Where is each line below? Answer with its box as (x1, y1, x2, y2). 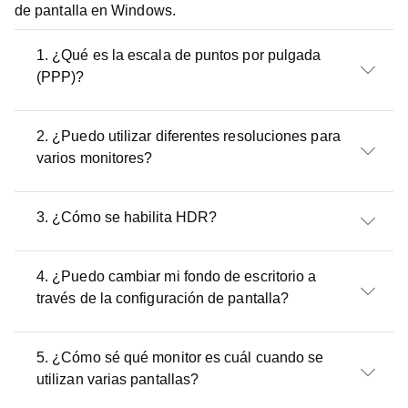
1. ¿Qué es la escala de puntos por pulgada (36, 47, 321, 63)
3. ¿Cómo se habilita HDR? (36, 209, 217, 225)
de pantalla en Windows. (15, 3, 176, 18)
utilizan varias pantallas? (36, 372, 199, 387)
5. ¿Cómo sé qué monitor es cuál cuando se (36, 350, 324, 365)
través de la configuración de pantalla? (36, 291, 290, 306)
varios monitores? (36, 150, 153, 166)
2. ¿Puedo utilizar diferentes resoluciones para (36, 128, 341, 144)
